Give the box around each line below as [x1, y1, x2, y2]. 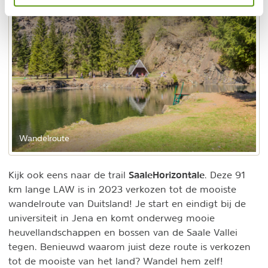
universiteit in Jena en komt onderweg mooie [8, 213, 215, 223]
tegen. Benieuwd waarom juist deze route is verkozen [8, 242, 251, 252]
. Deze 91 [205, 170, 245, 180]
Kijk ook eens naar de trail [8, 170, 129, 180]
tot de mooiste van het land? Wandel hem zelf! [8, 256, 223, 266]
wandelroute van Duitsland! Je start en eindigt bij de [8, 199, 246, 209]
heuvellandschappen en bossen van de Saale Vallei [8, 227, 237, 237]
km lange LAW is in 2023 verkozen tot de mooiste [8, 184, 236, 194]
